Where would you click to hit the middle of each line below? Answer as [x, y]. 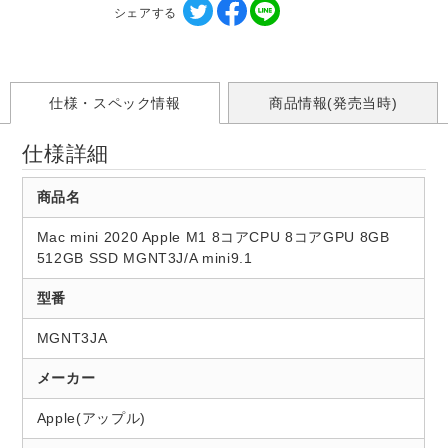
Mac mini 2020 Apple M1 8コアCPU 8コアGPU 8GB [213, 236]
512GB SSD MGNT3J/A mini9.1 [144, 257]
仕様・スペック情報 [114, 102]
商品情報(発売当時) [333, 102]
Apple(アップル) [91, 417]
